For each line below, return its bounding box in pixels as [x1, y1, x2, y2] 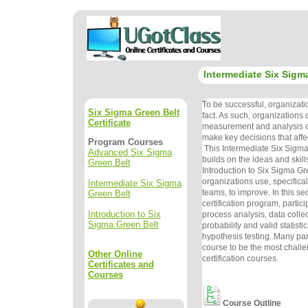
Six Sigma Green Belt [87, 107, 179, 118]
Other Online [87, 248, 142, 259]
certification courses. [201, 254, 280, 263]
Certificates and [87, 258, 154, 269]
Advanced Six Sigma [87, 146, 172, 157]
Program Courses [87, 136, 163, 147]
